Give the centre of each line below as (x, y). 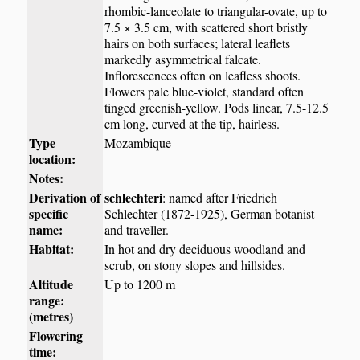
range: (47, 300)
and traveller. (137, 229)
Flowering (56, 335)
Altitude (51, 284)
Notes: (47, 178)
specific (49, 213)
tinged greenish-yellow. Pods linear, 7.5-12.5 (217, 107)
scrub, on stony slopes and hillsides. (195, 264)
